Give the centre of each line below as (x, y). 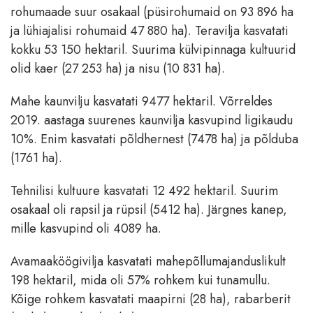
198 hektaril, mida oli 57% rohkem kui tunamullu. (140, 281)
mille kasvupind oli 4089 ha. (86, 229)
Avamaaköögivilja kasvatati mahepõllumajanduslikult (148, 262)
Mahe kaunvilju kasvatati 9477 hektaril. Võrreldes (141, 102)
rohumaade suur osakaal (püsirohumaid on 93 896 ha (152, 12)
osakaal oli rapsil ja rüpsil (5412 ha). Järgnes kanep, (149, 210)
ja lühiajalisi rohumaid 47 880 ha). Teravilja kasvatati (150, 31)
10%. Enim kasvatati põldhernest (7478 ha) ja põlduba (154, 139)
